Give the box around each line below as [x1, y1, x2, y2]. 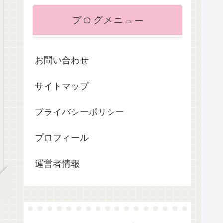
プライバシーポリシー [35, 107, 124, 117]
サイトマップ [35, 81, 89, 91]
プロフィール [35, 132, 89, 143]
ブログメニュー [71, 12, 144, 27]
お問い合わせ [35, 55, 89, 65]
